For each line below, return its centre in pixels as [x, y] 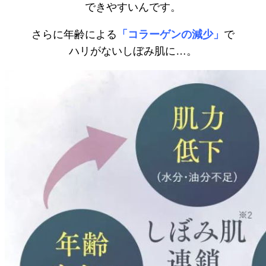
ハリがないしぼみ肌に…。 [133, 51]
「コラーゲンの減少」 [170, 34]
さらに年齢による [74, 34]
